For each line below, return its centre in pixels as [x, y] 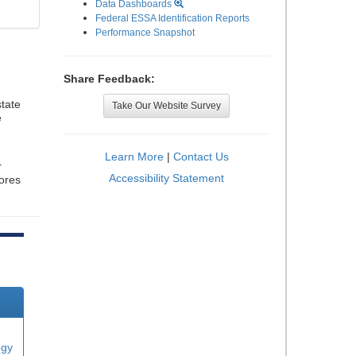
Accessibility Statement [166, 178]
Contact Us [201, 157]
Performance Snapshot [145, 33]
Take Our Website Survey [166, 106]
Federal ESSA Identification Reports [172, 18]
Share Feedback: [109, 79]
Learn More [134, 157]
